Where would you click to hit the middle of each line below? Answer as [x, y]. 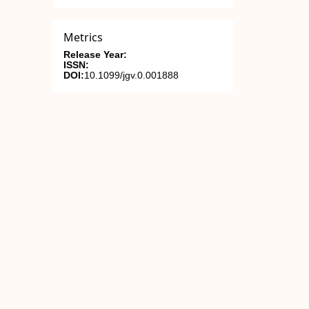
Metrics [83, 37]
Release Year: [95, 55]
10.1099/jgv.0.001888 [131, 76]
